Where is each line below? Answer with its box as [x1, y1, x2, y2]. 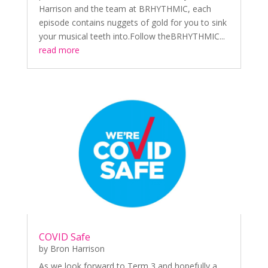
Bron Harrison [50, 243, 105, 255]
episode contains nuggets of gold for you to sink [38, 17, 227, 29]
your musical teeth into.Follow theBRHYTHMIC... [38, 31, 225, 42]
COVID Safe [38, 230, 90, 244]
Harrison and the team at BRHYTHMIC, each [38, 3, 211, 15]
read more [38, 44, 80, 56]
